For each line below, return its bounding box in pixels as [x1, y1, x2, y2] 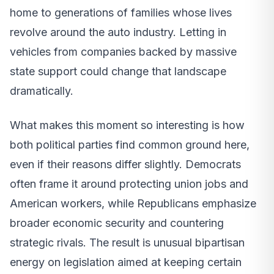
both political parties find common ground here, [10, 138, 250, 151]
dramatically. [10, 84, 73, 97]
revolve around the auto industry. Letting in [10, 25, 226, 39]
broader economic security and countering [10, 216, 224, 229]
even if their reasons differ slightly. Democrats [10, 157, 241, 171]
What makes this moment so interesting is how [10, 118, 245, 131]
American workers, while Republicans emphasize [10, 196, 256, 210]
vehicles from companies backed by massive [10, 45, 237, 58]
